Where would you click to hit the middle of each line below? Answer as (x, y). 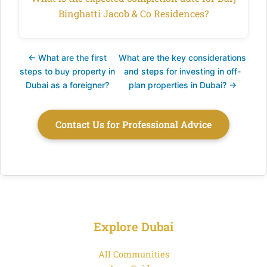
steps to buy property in (68, 71)
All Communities (133, 254)
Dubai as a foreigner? (68, 85)
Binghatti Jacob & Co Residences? (133, 13)
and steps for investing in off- (183, 71)
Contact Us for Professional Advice (133, 124)
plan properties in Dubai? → (182, 85)
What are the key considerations (183, 57)
